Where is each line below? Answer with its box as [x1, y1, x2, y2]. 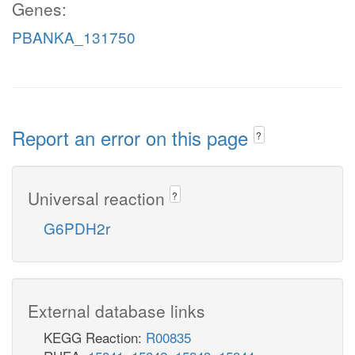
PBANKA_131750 [12, 26, 136, 48]
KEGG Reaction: [44, 326, 146, 347]
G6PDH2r [44, 216, 110, 239]
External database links [28, 298, 205, 323]
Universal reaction [28, 185, 170, 210]
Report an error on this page [12, 124, 254, 151]
